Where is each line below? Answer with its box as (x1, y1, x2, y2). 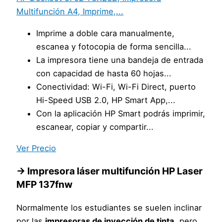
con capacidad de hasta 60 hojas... (36, 68, 172, 78)
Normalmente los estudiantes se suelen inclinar (16, 202, 202, 213)
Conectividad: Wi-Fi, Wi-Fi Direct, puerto (36, 81, 196, 92)
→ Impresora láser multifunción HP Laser (16, 165, 203, 177)
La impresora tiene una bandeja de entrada (36, 55, 204, 65)
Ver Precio (16, 143, 56, 154)
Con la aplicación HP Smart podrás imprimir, (36, 108, 206, 118)
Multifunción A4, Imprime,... (16, 6, 124, 17)
